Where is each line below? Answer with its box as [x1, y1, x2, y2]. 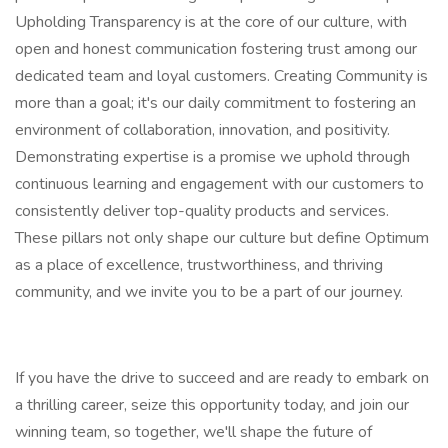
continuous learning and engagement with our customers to [15, 173, 424, 195]
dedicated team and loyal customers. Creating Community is [15, 65, 428, 87]
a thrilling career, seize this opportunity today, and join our [15, 394, 409, 416]
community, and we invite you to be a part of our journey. [15, 281, 403, 303]
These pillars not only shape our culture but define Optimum [15, 227, 429, 249]
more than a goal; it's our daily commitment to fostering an [15, 92, 416, 114]
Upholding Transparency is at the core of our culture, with [15, 11, 407, 33]
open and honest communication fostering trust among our [15, 38, 417, 60]
